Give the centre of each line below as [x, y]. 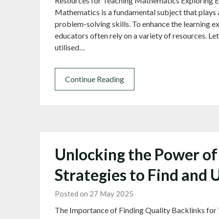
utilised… [70, 47]
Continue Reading [95, 79]
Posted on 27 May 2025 [94, 194]
